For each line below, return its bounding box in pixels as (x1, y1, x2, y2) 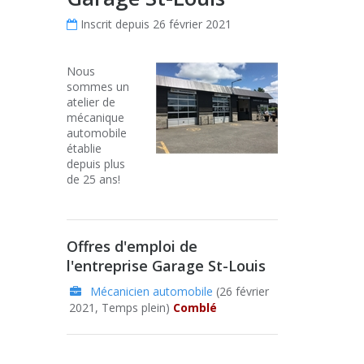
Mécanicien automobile (90, 284, 213, 299)
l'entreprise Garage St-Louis (67, 256, 266, 275)
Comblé (173, 300, 217, 315)
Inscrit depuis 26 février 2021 (77, 16, 232, 32)
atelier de (67, 94, 115, 110)
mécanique (67, 110, 124, 125)
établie (67, 141, 102, 156)
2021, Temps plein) (69, 300, 173, 315)
